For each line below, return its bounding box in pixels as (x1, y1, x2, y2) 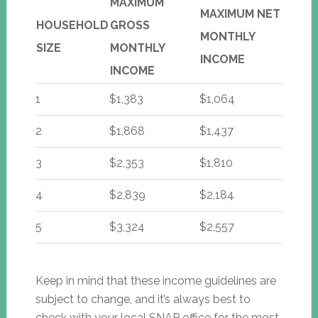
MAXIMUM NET (199, 6, 280, 21)
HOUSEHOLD (35, 18, 109, 32)
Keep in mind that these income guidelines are (35, 273, 276, 287)
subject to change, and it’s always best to (35, 292, 251, 306)
